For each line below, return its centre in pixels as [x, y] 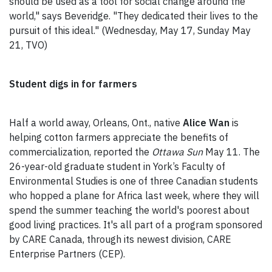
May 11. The [233, 152]
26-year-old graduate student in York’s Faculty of [117, 167]
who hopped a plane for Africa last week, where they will [134, 196]
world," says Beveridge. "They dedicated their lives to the [134, 16]
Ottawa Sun [178, 152]
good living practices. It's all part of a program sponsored [136, 225]
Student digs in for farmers [73, 84]
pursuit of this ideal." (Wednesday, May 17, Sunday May [130, 31]
